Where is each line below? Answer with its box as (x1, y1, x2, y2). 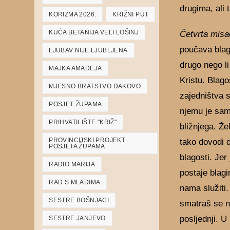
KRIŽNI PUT (112, 11, 149, 18)
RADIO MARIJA (49, 161, 95, 168)
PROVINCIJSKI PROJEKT (49, 137, 126, 144)
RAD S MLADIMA (49, 179, 101, 186)
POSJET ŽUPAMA (49, 101, 102, 108)
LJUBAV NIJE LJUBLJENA (49, 47, 128, 54)
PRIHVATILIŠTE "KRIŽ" (49, 119, 117, 126)
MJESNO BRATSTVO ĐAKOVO (49, 83, 141, 90)
